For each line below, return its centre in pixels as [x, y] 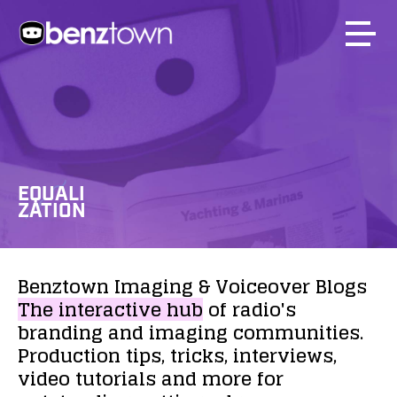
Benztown [63, 286]
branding [60, 332]
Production [69, 355]
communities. [298, 332]
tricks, [199, 355]
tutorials [116, 378]
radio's [264, 309]
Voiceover [263, 286]
